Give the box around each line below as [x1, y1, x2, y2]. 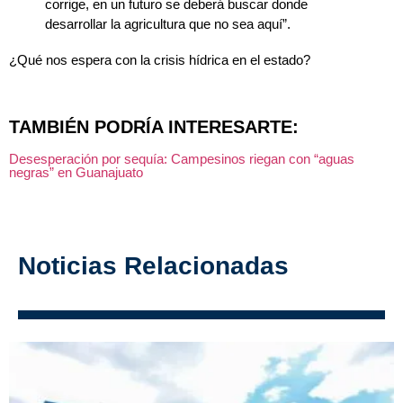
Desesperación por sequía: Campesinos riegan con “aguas [9, 150, 354, 166]
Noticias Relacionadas [18, 252, 289, 281]
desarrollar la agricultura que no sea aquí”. [45, 15, 291, 31]
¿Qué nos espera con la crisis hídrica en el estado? [9, 51, 310, 67]
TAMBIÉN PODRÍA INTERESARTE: [9, 116, 299, 137]
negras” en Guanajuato [9, 164, 143, 180]
